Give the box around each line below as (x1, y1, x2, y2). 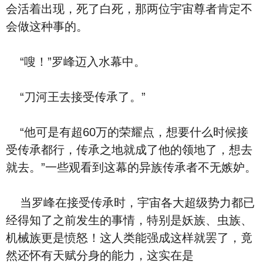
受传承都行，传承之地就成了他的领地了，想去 (6, 143, 252, 156)
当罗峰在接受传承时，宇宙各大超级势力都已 (6, 196, 255, 209)
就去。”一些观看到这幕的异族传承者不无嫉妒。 (6, 161, 257, 174)
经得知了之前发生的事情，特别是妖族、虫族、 (6, 214, 252, 227)
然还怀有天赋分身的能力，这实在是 (6, 249, 194, 262)
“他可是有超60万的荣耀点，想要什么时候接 (6, 126, 248, 139)
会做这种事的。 (6, 20, 88, 33)
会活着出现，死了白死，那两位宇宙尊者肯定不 (6, 2, 252, 15)
